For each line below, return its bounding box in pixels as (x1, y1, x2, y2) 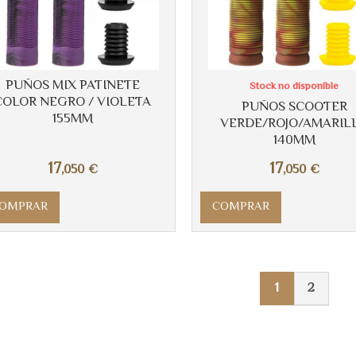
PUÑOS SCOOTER (241, 96, 347, 118)
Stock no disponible (250, 78, 339, 95)
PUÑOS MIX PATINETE (5, 75, 140, 96)
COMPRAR (211, 197, 269, 216)
